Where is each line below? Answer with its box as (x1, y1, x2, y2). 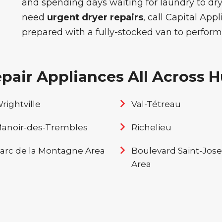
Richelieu (131, 122, 171, 132)
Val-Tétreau (131, 99, 181, 109)
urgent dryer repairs (47, 11, 143, 23)
